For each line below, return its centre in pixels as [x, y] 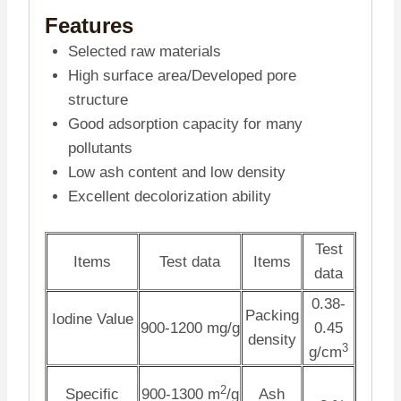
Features [89, 26]
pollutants [100, 149]
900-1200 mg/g [190, 328]
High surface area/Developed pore [182, 76]
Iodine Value [92, 319]
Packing [272, 315]
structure [98, 100]
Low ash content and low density [176, 173]
